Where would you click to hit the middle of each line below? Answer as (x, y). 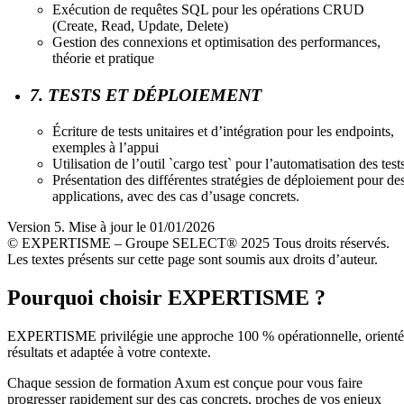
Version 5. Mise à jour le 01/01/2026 (111, 226)
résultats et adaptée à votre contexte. (109, 352)
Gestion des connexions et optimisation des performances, (216, 41)
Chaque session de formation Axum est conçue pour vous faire (185, 382)
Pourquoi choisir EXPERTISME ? (166, 297)
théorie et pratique (103, 58)
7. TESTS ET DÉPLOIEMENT (146, 94)
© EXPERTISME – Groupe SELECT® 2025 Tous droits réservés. (198, 243)
